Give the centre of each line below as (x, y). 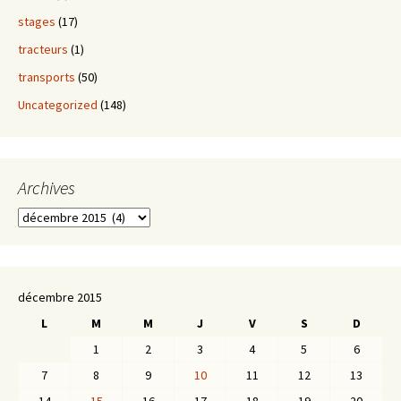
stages (37, 22)
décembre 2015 (60, 298)
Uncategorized (58, 105)
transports (47, 77)
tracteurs (43, 50)
